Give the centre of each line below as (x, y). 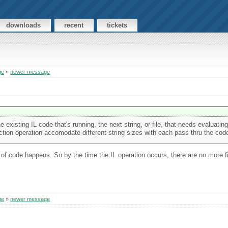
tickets (117, 25)
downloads (24, 25)
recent (74, 25)
